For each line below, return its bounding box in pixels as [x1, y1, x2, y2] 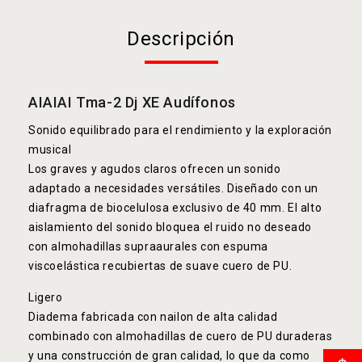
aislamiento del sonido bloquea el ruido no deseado [28, 221, 313, 234]
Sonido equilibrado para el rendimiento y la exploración [28, 124, 333, 137]
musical [28, 143, 72, 157]
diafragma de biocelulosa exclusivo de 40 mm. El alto [28, 201, 322, 215]
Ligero [28, 291, 63, 305]
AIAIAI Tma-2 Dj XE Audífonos [28, 94, 236, 112]
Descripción [127, 27, 235, 51]
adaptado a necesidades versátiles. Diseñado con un [28, 182, 319, 196]
